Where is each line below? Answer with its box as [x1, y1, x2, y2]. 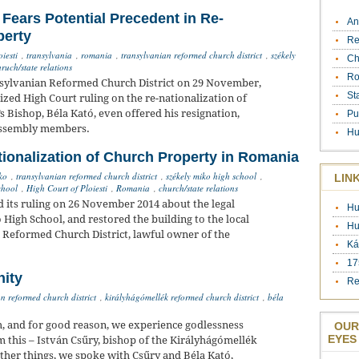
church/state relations [159, 182, 238, 195]
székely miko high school [166, 170, 256, 183]
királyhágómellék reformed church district [105, 291, 259, 304]
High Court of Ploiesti [26, 182, 107, 195]
